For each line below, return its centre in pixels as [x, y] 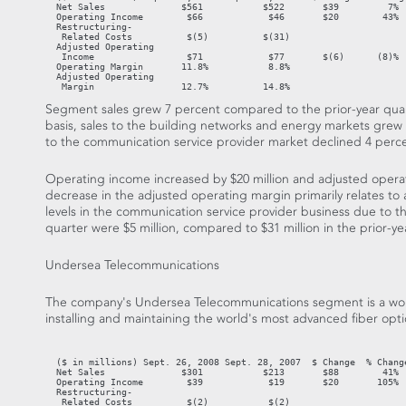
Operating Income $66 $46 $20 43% [222, 17]
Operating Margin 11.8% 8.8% [168, 67]
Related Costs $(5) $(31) [168, 37]
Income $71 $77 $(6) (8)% [222, 57]
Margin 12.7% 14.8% [168, 87]
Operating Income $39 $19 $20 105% [222, 382]
